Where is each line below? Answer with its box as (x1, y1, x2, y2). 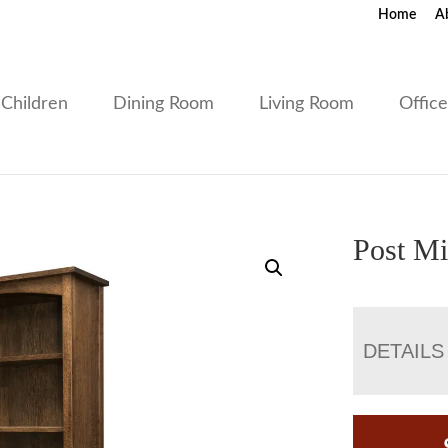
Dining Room (113, 94, 215, 113)
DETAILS (363, 339, 445, 362)
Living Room (259, 94, 355, 113)
